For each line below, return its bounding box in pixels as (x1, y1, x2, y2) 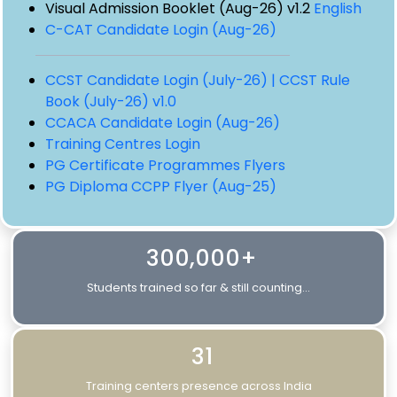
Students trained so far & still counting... (87, 279, 310, 295)
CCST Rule (279, 69, 350, 90)
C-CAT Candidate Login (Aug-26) (45, 19, 276, 40)
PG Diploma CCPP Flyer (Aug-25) (45, 175, 276, 197)
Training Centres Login (45, 133, 200, 154)
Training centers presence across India (85, 378, 312, 393)
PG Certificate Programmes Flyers (45, 154, 285, 175)
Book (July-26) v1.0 (45, 90, 176, 112)
